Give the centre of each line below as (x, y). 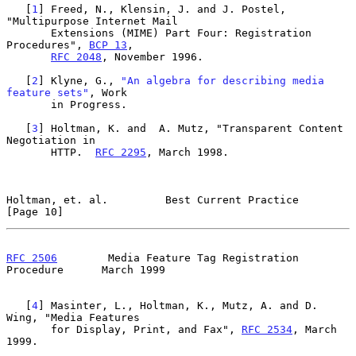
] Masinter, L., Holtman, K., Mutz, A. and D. (178, 305)
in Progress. (29, 104)
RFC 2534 (267, 329)
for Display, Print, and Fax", (146, 329)
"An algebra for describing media (222, 80)
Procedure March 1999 (86, 269)
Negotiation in (51, 140)
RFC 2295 (121, 152)
